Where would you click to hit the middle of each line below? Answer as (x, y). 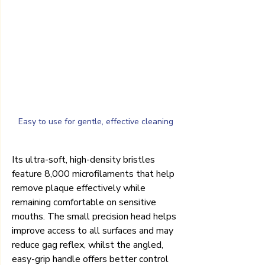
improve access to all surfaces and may (94, 230)
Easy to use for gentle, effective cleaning (96, 121)
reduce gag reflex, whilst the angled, (89, 245)
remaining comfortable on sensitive (85, 202)
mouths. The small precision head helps (95, 216)
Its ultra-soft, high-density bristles (85, 159)
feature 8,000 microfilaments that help (94, 174)
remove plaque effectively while (80, 188)
